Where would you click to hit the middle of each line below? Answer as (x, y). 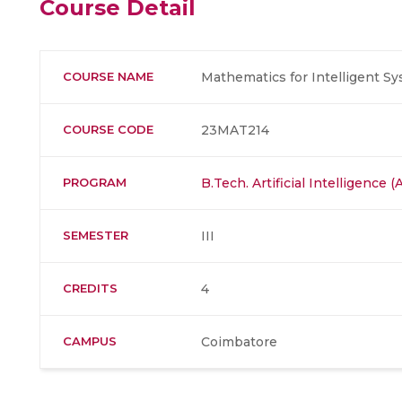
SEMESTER (96, 235)
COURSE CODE (108, 129)
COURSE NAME (108, 76)
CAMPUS (90, 341)
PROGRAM (95, 182)
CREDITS (90, 288)
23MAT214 (235, 130)
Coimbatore (239, 342)
